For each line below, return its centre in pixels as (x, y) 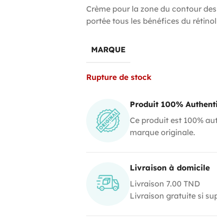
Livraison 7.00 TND (165, 183)
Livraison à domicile (170, 167)
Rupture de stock (119, 77)
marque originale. (162, 132)
